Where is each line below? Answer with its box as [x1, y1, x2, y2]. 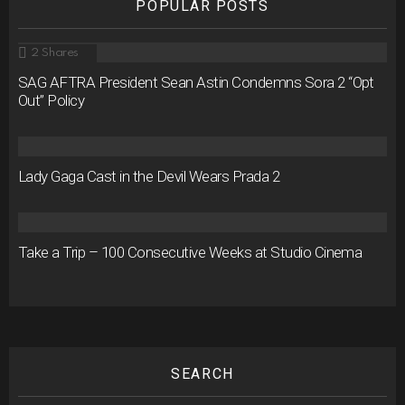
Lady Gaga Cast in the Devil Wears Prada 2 [18, 166, 280, 185]
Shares [42, 46, 80, 59]
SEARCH [171, 364, 234, 382]
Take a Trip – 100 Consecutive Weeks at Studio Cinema [18, 242, 363, 261]
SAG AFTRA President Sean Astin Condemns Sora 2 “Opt [18, 72, 374, 91]
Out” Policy [18, 90, 85, 109]
